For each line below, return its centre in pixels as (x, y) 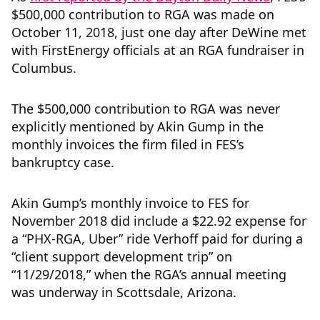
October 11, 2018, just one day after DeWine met (159, 32)
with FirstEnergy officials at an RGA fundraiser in (158, 50)
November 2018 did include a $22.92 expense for (159, 221)
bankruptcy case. (66, 162)
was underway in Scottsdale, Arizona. (127, 292)
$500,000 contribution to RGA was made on (143, 15)
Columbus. (44, 68)
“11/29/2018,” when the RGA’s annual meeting (149, 275)
